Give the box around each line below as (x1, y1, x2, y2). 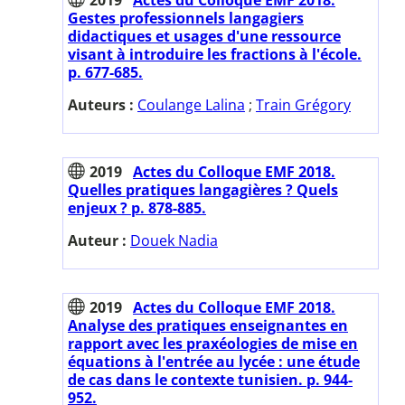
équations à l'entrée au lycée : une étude (68, 351, 360, 372)
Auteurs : (68, 94, 137, 115)
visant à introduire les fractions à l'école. (68, 43, 362, 64)
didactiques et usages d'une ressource (68, 25, 341, 46)
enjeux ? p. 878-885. (68, 197, 206, 218)
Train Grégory (256, 94, 351, 115)
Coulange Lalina (137, 94, 245, 115)
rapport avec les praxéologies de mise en (68, 333, 358, 353)
